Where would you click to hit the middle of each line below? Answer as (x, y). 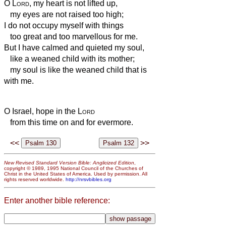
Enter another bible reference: (57, 200)
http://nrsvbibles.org (89, 179)
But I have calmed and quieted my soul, (74, 47)
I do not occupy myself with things (64, 25)
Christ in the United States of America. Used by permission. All (76, 174)
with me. (19, 81)
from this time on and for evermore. (69, 122)
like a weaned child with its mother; (69, 59)
